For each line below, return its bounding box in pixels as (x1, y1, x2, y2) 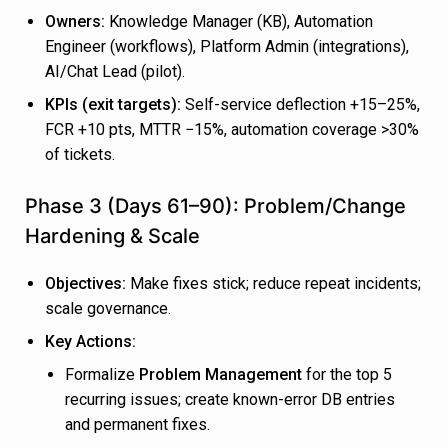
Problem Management (139, 365, 302, 385)
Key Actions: (45, 332, 136, 352)
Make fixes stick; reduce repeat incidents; (126, 274, 421, 294)
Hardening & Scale (25, 224, 200, 249)
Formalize (65, 365, 139, 385)
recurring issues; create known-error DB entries (65, 390, 395, 410)
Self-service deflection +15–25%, (181, 95, 420, 115)
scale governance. (45, 299, 171, 319)
